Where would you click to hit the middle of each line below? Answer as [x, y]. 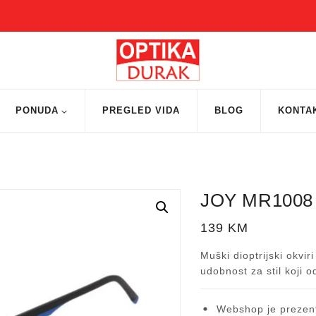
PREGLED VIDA [141, 110]
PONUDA [37, 110]
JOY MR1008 [257, 200]
